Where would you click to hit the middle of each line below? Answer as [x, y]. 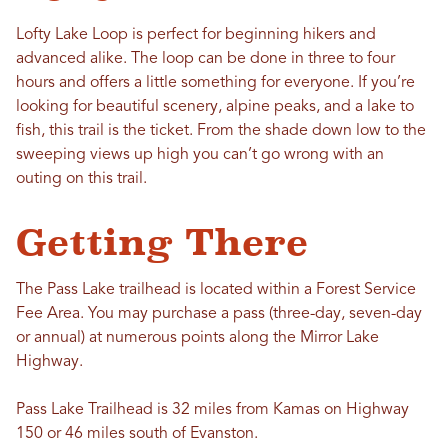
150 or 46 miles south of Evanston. [137, 434]
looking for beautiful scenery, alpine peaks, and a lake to [215, 107]
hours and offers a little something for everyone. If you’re [215, 83]
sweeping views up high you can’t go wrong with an [200, 155]
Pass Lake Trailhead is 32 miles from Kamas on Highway [212, 410]
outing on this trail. [81, 179]
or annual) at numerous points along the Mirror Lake [197, 338]
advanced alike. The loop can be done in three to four [205, 59]
